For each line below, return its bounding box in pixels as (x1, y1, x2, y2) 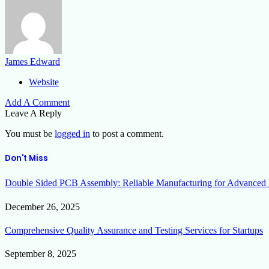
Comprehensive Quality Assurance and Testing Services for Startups (5, 225, 263, 235)
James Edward (5, 56, 60, 67)
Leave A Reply (5, 108, 62, 119)
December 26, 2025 (5, 201, 80, 212)
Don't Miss (5, 153, 48, 165)
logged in (55, 128, 90, 139)
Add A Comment (5, 97, 70, 108)
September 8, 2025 (5, 249, 76, 259)
